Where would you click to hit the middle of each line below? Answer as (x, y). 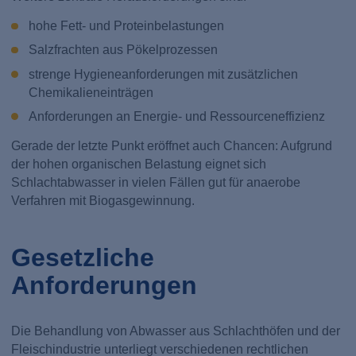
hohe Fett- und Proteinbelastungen (126, 26)
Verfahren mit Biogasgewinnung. (103, 200)
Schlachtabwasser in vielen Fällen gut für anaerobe (156, 182)
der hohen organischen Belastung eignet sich (139, 164)
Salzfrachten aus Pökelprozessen (123, 50)
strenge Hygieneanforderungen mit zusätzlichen (163, 74)
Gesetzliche (83, 257)
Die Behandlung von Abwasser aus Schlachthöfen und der (176, 331)
